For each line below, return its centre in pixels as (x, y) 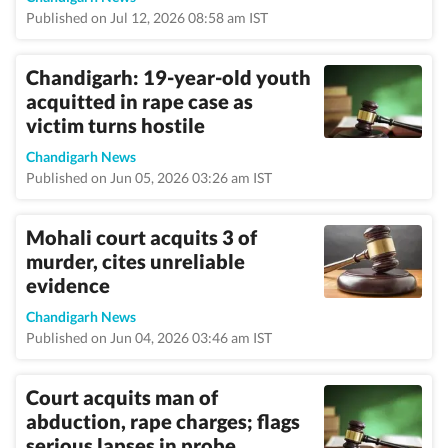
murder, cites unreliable (135, 261)
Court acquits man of (122, 397)
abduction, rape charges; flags (163, 421)
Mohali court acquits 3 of (141, 237)
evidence (68, 285)
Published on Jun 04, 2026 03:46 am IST (149, 337)
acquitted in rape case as (139, 101)
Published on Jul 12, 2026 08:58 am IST (147, 17)
